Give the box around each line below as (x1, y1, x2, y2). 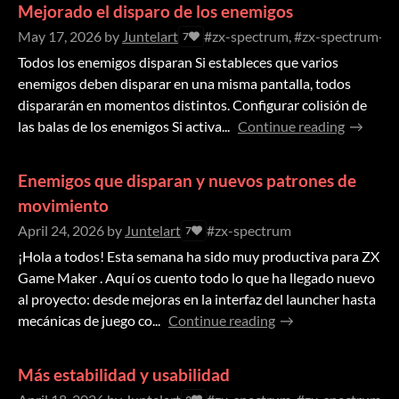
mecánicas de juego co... (18, 312, 160, 330)
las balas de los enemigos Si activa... (18, 118, 230, 135)
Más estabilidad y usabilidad (18, 364, 230, 386)
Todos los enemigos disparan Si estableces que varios (18, 53, 338, 71)
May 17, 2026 (18, 28, 102, 45)
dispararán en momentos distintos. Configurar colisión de (18, 96, 367, 114)
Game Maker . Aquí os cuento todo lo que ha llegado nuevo (18, 269, 375, 287)
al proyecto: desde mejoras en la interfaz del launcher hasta (18, 290, 376, 308)
